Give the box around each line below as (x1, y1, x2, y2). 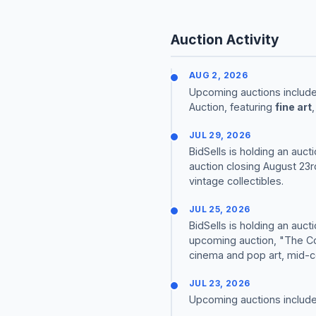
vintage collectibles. (189, 174, 284, 187)
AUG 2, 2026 (189, 70, 248, 81)
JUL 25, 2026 (189, 203, 250, 214)
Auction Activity (171, 31, 279, 49)
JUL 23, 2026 (189, 277, 250, 288)
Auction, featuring (189, 100, 275, 113)
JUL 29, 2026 (189, 129, 251, 140)
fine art (275, 100, 312, 113)
